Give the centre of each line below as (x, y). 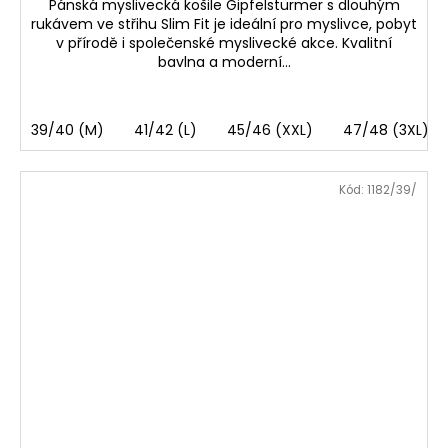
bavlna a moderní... (224, 61)
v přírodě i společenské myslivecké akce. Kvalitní (224, 42)
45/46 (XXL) (270, 129)
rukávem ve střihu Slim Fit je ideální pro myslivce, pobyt (224, 23)
